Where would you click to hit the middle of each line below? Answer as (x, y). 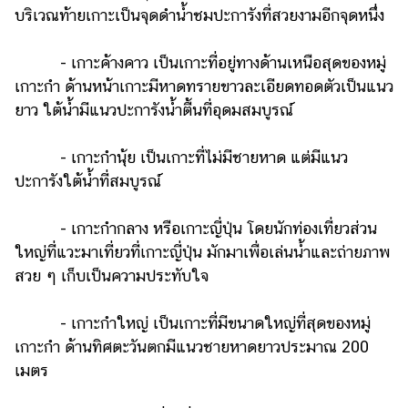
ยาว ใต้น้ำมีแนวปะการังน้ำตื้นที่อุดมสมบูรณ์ (154, 110)
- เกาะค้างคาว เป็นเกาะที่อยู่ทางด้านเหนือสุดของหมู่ (200, 63)
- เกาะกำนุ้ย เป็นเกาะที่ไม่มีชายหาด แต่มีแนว (181, 158)
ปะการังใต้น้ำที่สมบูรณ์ (88, 181)
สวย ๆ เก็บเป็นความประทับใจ (112, 276)
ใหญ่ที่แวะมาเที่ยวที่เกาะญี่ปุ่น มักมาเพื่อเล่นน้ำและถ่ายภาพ (202, 252)
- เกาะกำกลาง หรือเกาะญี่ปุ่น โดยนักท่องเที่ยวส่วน (196, 229)
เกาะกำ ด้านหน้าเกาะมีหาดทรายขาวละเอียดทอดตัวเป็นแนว (204, 87)
